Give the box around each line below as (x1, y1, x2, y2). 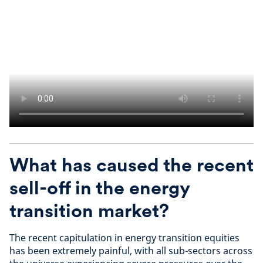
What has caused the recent (9, 153, 254, 176)
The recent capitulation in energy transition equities (9, 231, 240, 244)
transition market (9, 199, 159, 222)
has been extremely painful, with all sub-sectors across (9, 244, 252, 257)
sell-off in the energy (9, 176, 190, 199)
